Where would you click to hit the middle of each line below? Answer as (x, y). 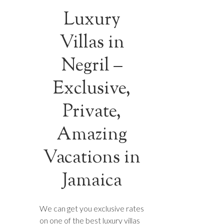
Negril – (92, 66)
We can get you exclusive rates (92, 208)
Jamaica (92, 181)
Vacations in (92, 158)
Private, (92, 112)
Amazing (92, 135)
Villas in (92, 43)
